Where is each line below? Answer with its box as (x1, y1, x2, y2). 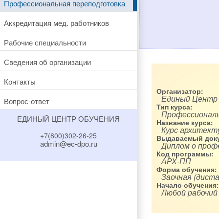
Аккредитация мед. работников (4, 17, 109, 28)
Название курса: (156, 117, 213, 127)
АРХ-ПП (161, 155, 191, 167)
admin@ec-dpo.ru (40, 138, 97, 149)
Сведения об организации (4, 56, 91, 67)
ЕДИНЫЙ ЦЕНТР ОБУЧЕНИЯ (17, 113, 120, 124)
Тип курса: (156, 102, 193, 111)
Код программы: (156, 149, 214, 158)
